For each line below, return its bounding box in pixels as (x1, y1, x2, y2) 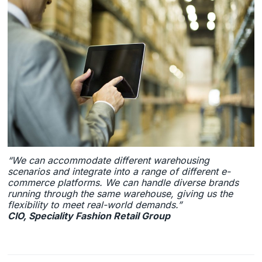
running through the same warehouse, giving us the (8, 188, 233, 200)
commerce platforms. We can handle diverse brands (8, 177, 239, 189)
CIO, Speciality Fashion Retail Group (8, 210, 171, 222)
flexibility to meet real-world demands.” (8, 199, 182, 211)
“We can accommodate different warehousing (8, 154, 210, 167)
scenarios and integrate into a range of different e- (8, 166, 231, 178)
